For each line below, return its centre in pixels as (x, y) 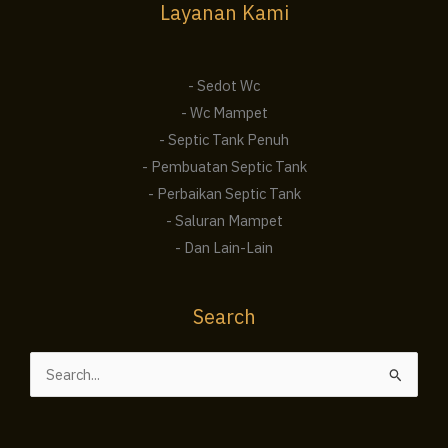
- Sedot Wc (224, 86)
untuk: (49, 405)
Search (224, 317)
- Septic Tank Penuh (224, 140)
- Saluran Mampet (224, 221)
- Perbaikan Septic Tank (224, 194)
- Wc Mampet (224, 113)
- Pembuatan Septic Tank (224, 167)
